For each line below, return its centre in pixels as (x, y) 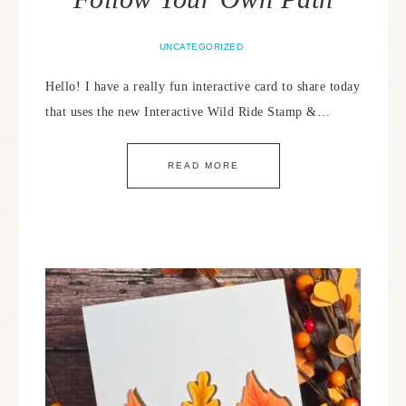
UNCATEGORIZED (201, 47)
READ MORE (203, 165)
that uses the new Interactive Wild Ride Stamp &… (188, 112)
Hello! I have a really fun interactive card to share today (203, 87)
